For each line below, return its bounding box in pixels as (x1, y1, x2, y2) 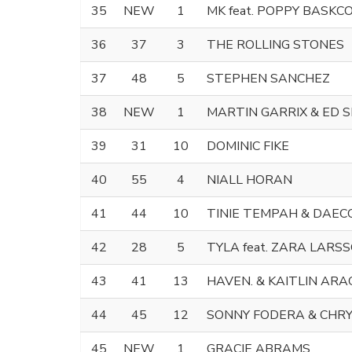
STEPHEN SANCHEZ (207, 69, 330, 87)
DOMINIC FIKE (207, 137, 289, 155)
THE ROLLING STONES (207, 35, 344, 53)
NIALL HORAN (207, 170, 292, 189)
